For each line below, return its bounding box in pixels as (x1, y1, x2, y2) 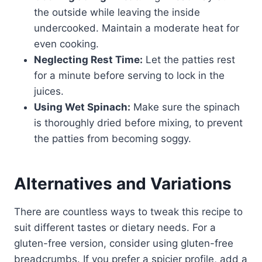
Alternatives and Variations (14, 173, 232, 194)
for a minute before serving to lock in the (34, 69, 225, 81)
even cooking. (34, 37, 99, 50)
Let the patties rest (143, 53, 235, 65)
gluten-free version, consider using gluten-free (14, 237, 233, 249)
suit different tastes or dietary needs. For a (14, 221, 216, 233)
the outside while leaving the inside (34, 6, 200, 18)
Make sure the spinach (130, 101, 240, 113)
